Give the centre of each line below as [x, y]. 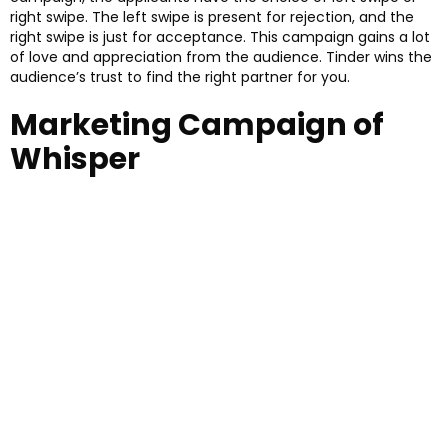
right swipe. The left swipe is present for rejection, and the [212, 17]
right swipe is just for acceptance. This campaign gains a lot [220, 37]
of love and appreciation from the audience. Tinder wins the [221, 57]
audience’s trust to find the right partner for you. [180, 77]
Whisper [75, 159]
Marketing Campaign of [197, 125]
